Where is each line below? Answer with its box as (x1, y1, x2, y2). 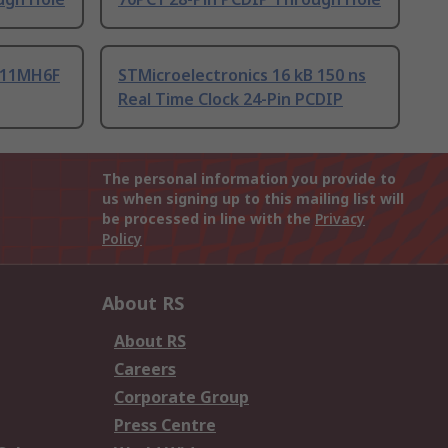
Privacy (315, 209, 365, 229)
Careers (114, 358, 176, 381)
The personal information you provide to (102, 169, 396, 189)
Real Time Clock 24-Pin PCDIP (118, 88, 343, 111)
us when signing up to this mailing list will (102, 189, 404, 209)
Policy (102, 229, 142, 249)
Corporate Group (114, 386, 249, 409)
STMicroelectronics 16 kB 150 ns (118, 64, 366, 87)
